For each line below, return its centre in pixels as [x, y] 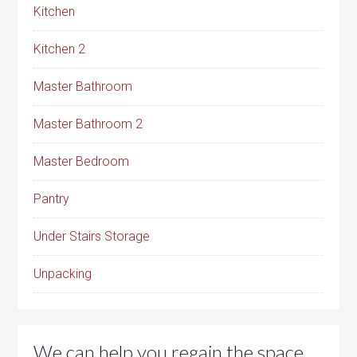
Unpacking [63, 274]
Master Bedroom [82, 162]
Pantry [52, 199]
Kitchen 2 [60, 49]
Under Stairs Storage [92, 237]
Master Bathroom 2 [88, 124]
